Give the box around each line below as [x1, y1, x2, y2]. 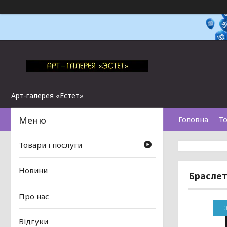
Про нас [19, 191, 49, 201]
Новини [19, 165, 48, 176]
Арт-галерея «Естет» [11, 91, 84, 100]
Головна [178, 114, 208, 124]
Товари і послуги [19, 140, 82, 150]
